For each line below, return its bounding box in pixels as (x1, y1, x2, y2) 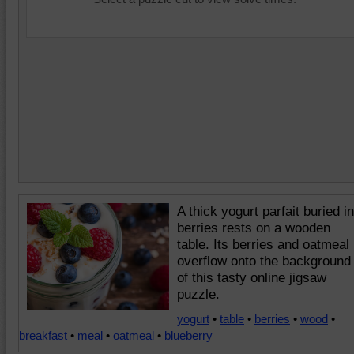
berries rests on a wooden (177, 220, 330, 235)
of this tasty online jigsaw (177, 270, 326, 285)
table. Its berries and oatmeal (177, 237, 349, 252)
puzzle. (177, 287, 220, 302)
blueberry (164, 329, 213, 342)
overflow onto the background (177, 254, 351, 269)
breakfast (19, 329, 67, 342)
